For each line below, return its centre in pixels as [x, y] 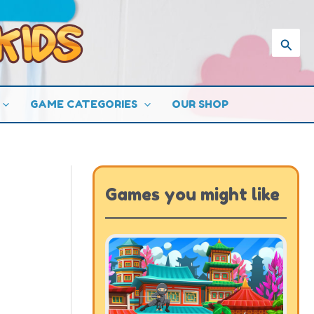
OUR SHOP [200, 104]
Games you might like [192, 194]
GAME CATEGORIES [84, 104]
